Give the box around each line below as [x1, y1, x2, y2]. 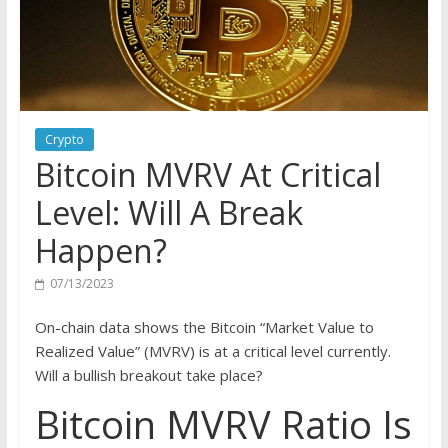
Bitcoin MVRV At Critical [34, 153, 381, 197]
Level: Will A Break [34, 191, 303, 235]
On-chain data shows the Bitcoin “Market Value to [34, 317, 374, 338]
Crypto [44, 131, 84, 149]
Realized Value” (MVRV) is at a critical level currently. [34, 341, 391, 362]
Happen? [34, 229, 167, 273]
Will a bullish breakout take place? [34, 365, 263, 386]
